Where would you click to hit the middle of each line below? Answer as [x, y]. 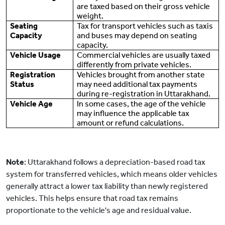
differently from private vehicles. [134, 65]
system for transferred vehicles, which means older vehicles [112, 174]
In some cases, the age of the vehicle [142, 104]
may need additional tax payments [137, 84]
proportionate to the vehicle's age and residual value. [99, 210]
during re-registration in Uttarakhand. [144, 94]
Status [22, 84]
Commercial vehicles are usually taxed [144, 55]
